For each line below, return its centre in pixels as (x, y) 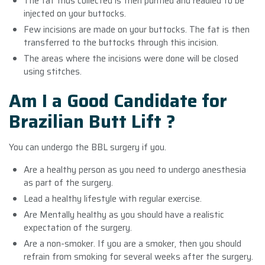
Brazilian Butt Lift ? (92, 121)
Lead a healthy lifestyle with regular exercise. (113, 198)
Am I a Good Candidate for (118, 101)
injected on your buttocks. (75, 13)
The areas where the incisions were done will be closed (131, 58)
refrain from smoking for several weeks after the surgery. (138, 256)
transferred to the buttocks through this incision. (121, 42)
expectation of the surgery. (78, 227)
